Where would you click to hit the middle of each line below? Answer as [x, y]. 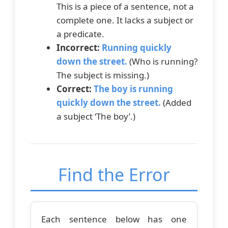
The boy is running [133, 89]
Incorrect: [78, 47]
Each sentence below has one [114, 219]
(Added [176, 102]
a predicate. [80, 34]
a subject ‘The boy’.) [96, 116]
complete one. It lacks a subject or [125, 20]
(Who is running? [162, 61]
